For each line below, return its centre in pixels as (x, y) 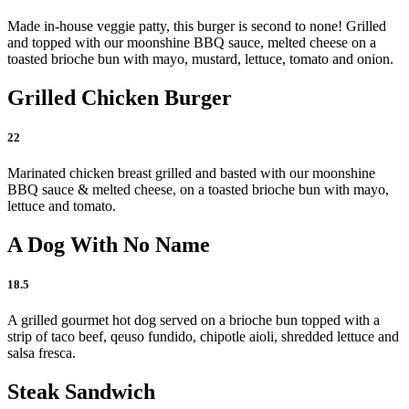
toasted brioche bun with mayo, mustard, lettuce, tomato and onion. (200, 58)
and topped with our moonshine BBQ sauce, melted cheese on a (192, 42)
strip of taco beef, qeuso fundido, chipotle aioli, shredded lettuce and (203, 337)
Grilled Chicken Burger (120, 97)
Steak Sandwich (81, 392)
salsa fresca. (42, 353)
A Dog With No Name (109, 244)
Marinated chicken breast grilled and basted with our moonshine (191, 173)
